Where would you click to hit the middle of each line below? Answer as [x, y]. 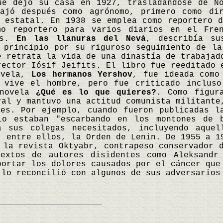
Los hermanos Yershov [82, 75]
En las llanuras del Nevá [81, 39]
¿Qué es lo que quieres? [96, 93]
